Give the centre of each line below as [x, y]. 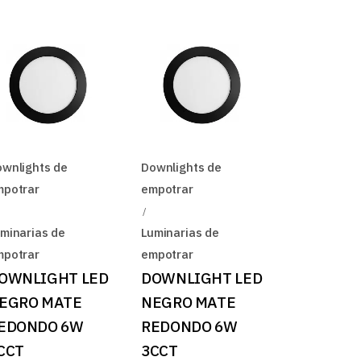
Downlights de [181, 167]
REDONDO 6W [189, 326]
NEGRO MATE [189, 302]
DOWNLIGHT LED [202, 278]
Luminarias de [180, 232]
